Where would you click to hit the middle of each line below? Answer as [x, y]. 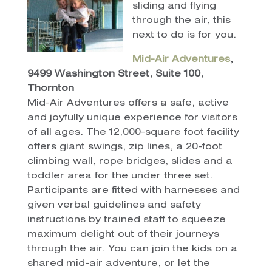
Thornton [50, 89]
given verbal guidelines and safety [114, 205]
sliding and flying [174, 6]
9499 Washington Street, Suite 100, [115, 74]
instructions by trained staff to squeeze [126, 220]
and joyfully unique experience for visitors [132, 118]
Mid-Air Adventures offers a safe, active [128, 103]
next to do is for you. [184, 35]
